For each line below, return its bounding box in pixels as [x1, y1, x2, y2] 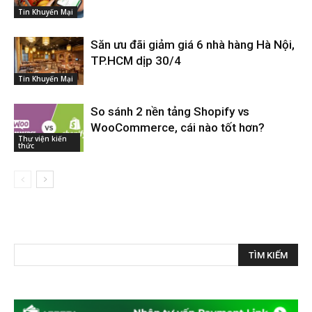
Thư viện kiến [18, 133, 67, 143]
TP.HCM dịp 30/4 [91, 53, 181, 68]
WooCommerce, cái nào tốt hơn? [91, 120, 265, 134]
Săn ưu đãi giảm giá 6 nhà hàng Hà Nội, [91, 37, 295, 52]
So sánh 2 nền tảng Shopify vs [91, 104, 249, 118]
